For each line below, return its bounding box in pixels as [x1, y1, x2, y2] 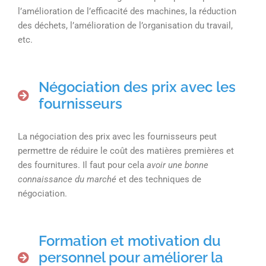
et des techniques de [116, 173, 201, 185]
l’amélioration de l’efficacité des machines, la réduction [18, 5, 236, 17]
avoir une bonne [147, 159, 208, 170]
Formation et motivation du [39, 232, 221, 249]
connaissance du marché [18, 173, 116, 185]
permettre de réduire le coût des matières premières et [18, 145, 234, 156]
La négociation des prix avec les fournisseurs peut [18, 131, 217, 142]
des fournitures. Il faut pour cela [18, 159, 147, 170]
